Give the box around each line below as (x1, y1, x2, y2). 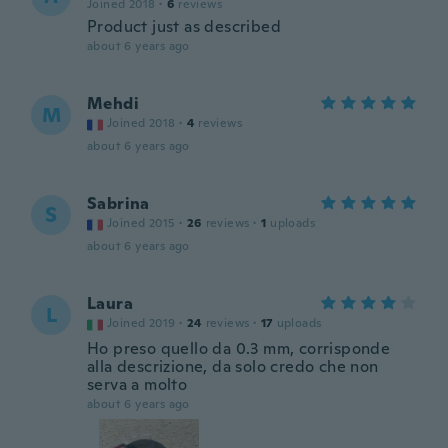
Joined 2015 (107, 215, 176, 231)
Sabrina (87, 193, 150, 214)
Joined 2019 (107, 315, 176, 331)
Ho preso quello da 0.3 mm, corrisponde (87, 338, 391, 359)
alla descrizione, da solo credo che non (87, 356, 379, 377)
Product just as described (87, 16, 281, 37)
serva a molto (87, 374, 188, 395)
